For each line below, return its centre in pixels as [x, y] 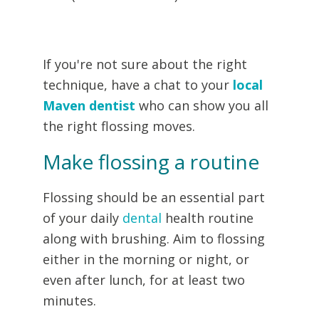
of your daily [83, 218]
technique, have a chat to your [138, 85]
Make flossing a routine [151, 162]
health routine [208, 218]
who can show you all [202, 105]
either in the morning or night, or [146, 259]
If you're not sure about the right [145, 64]
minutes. [69, 300]
